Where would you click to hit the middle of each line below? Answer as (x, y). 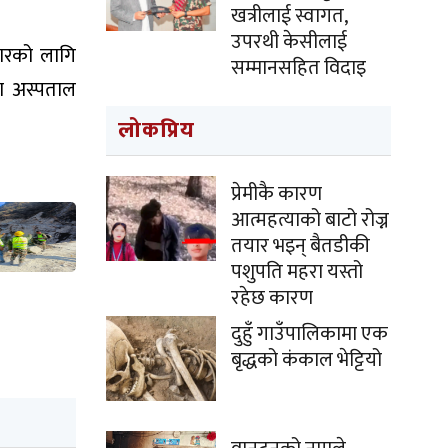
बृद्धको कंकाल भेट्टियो (306, 360)
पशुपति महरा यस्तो (297, 272)
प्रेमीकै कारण (276, 194)
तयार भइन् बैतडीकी (300, 246)
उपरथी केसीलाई (289, 42)
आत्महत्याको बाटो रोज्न (310, 220)
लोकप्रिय (156, 130)
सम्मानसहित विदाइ (298, 68)
